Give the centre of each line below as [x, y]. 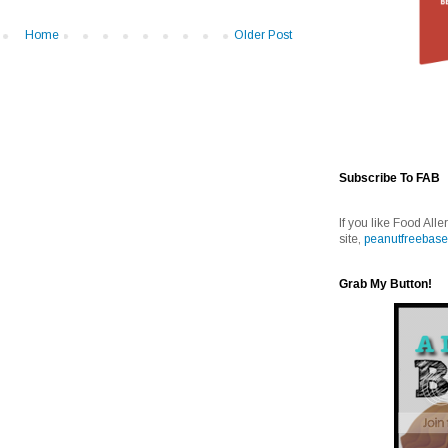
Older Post [263, 34]
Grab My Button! [385, 284]
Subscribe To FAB [389, 178]
